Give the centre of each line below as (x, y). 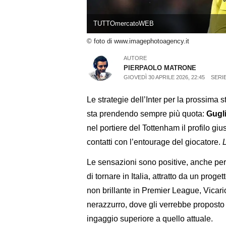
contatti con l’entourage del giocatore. (155, 142)
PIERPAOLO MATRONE (160, 68)
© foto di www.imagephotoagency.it (138, 41)
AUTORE (135, 58)
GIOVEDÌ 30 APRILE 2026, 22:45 (164, 77)
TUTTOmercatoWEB (123, 24)
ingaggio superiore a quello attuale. (150, 219)
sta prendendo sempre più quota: (147, 114)
